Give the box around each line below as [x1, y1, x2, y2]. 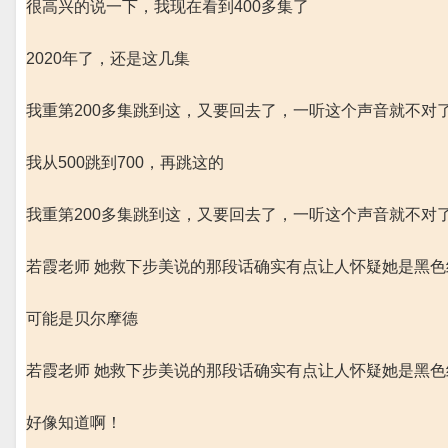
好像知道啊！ [26, 414, 122, 431]
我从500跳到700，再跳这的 [26, 154, 224, 171]
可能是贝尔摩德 [26, 310, 138, 327]
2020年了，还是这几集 [26, 50, 190, 67]
